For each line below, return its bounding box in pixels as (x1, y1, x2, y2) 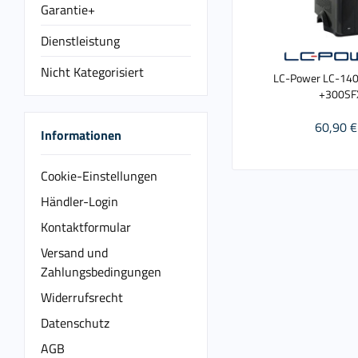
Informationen (41, 125, 121, 145)
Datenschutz (41, 312, 109, 332)
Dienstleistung (41, 31, 120, 50)
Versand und (41, 242, 108, 262)
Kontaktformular (41, 217, 131, 237)
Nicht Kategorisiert (41, 62, 144, 82)
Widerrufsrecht (41, 287, 123, 307)
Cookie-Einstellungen (41, 165, 157, 185)
